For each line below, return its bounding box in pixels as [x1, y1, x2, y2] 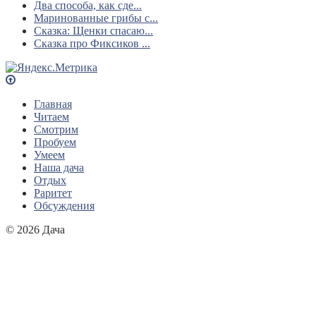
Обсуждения [34, 199, 95, 212]
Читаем [34, 110, 69, 123]
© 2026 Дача [6, 223, 65, 236]
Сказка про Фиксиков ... [34, 37, 150, 49]
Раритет [34, 186, 72, 199]
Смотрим [34, 123, 78, 135]
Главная [34, 97, 72, 110]
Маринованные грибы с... [34, 11, 158, 24]
